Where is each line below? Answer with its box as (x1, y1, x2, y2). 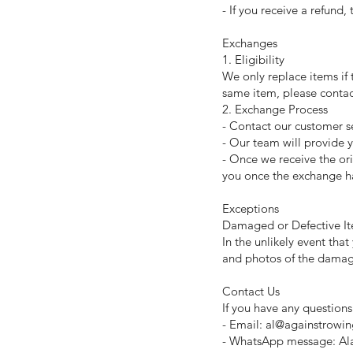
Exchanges (222, 35, 277, 50)
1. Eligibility (222, 52, 284, 67)
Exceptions (222, 201, 279, 216)
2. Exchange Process (222, 102, 328, 117)
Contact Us (222, 284, 280, 299)
